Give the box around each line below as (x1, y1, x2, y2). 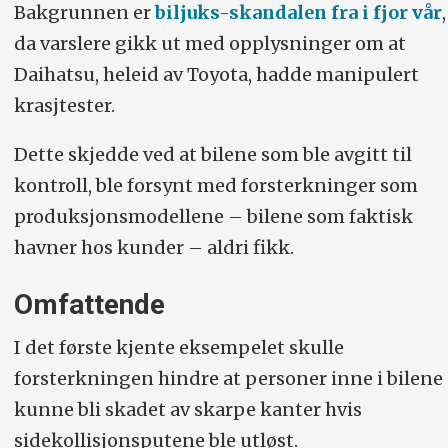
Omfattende (13, 288, 165, 322)
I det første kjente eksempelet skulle (13, 335, 344, 359)
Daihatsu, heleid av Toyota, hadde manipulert (13, 63, 419, 87)
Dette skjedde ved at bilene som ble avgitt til (13, 143, 412, 167)
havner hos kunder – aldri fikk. (13, 236, 294, 260)
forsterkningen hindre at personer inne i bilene (13, 366, 443, 390)
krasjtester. (13, 94, 119, 118)
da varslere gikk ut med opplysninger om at (13, 32, 406, 56)
